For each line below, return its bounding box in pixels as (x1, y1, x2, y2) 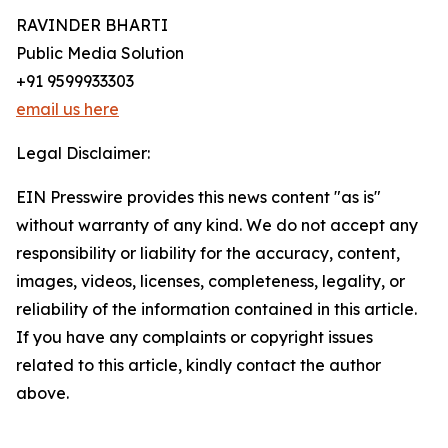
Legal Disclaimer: (16, 143, 150, 164)
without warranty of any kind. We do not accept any (16, 215, 418, 236)
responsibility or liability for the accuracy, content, (16, 243, 400, 264)
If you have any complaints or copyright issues (16, 327, 373, 348)
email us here (16, 99, 119, 120)
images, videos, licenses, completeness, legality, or (16, 271, 405, 292)
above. (16, 383, 69, 404)
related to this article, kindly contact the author (16, 355, 381, 376)
